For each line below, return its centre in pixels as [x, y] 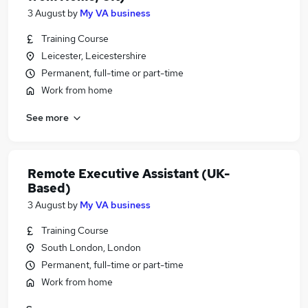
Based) [49, 188]
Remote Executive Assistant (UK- [129, 174]
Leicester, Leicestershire [94, 56]
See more [47, 117]
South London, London [91, 247]
